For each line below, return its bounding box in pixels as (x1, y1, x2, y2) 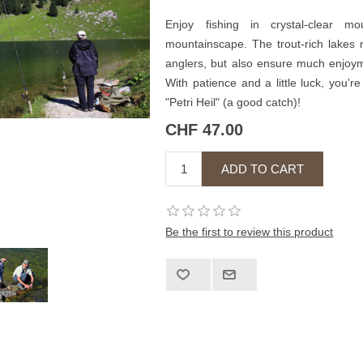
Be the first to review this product (165, 225, 334, 239)
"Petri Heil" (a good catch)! (165, 96, 301, 109)
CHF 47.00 (165, 121, 244, 139)
